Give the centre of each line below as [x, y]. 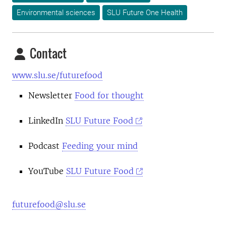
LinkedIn [47, 121]
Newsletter [51, 96]
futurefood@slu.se [49, 205]
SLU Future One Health [145, 13]
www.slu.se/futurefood [57, 75]
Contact [47, 53]
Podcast [45, 146]
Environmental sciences [56, 13]
